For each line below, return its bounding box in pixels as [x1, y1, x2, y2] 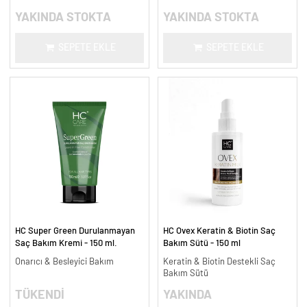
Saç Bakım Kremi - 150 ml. [14, 238, 117, 248]
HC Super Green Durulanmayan [14, 225, 135, 236]
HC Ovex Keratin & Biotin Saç [162, 225, 275, 236]
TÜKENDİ [14, 288, 64, 302]
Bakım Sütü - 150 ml [162, 238, 241, 248]
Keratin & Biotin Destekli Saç [162, 257, 275, 267]
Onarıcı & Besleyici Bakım [14, 257, 114, 267]
